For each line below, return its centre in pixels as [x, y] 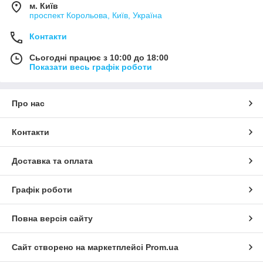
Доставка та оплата [52, 161]
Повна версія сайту [52, 218]
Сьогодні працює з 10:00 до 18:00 [99, 57]
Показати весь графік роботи [91, 67]
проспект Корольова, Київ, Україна [96, 15]
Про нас [28, 103]
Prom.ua [162, 247]
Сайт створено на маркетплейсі [79, 247]
